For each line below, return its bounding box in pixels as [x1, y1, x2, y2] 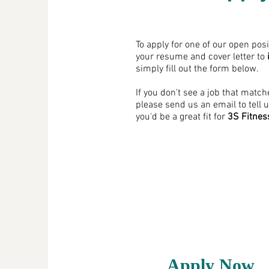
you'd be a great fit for [136, 111, 228, 123]
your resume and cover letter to [136, 51, 267, 63]
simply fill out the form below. [136, 63, 259, 75]
